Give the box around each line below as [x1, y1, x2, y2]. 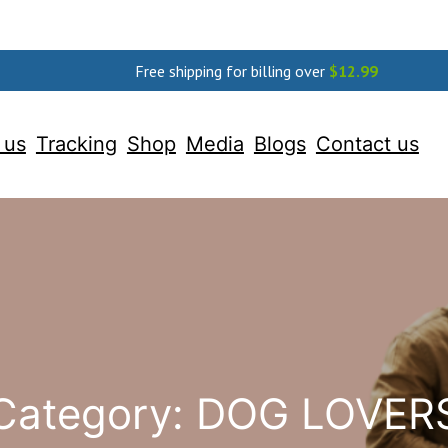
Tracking [35, 132, 117, 156]
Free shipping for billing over [134, 61, 329, 81]
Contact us [315, 132, 419, 156]
